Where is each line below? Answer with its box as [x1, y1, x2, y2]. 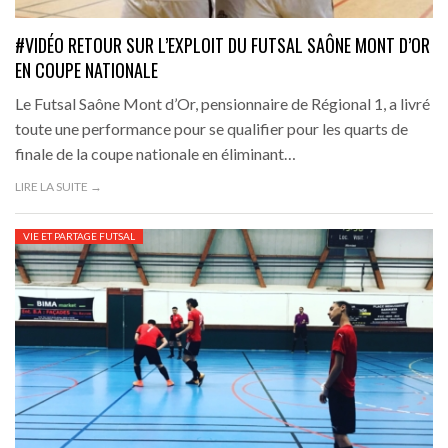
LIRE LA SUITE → [15, 179, 102, 195]
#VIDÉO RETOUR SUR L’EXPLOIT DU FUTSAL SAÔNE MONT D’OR [15, 32, 430, 59]
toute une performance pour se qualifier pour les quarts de [15, 119, 408, 139]
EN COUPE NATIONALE [15, 57, 158, 84]
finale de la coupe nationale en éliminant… [15, 144, 296, 164]
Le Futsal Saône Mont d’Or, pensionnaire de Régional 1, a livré [15, 94, 430, 114]
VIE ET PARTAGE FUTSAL [23, 230, 135, 243]
